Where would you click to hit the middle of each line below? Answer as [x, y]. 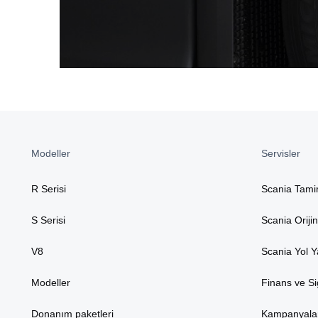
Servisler [281, 153]
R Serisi [49, 189]
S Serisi [48, 220]
